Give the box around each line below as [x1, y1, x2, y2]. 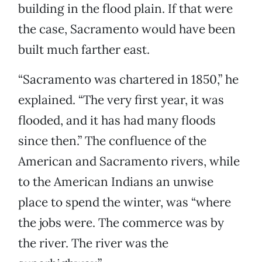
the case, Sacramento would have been [18, 21, 236, 37]
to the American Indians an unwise [18, 174, 213, 190]
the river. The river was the [18, 235, 168, 251]
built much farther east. [18, 42, 150, 58]
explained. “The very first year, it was [18, 92, 224, 108]
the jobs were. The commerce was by [18, 215, 224, 231]
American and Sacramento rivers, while [18, 153, 240, 170]
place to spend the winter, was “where [18, 194, 231, 211]
